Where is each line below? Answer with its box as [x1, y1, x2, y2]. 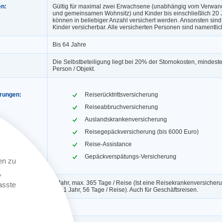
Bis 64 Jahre [53, 41, 86, 48]
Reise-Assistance [85, 140, 132, 148]
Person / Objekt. [53, 65, 95, 72]
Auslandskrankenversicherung [85, 115, 167, 123]
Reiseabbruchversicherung [85, 103, 158, 111]
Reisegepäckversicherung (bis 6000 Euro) [85, 128, 199, 135]
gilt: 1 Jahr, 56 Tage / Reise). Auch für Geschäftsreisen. [53, 186, 198, 193]
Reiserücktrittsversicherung [85, 91, 158, 98]
